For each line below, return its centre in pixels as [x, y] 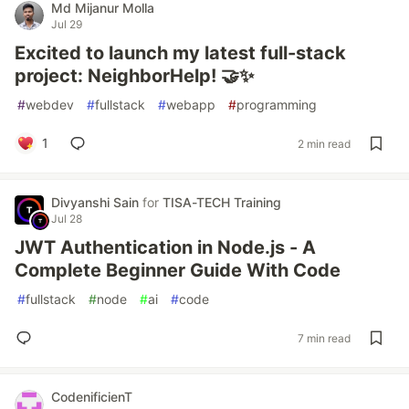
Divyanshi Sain [97, 202]
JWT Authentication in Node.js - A [165, 247]
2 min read [324, 143]
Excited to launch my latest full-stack [180, 53]
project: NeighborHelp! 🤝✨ [134, 76]
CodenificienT [92, 397]
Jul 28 [67, 219]
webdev [50, 105]
